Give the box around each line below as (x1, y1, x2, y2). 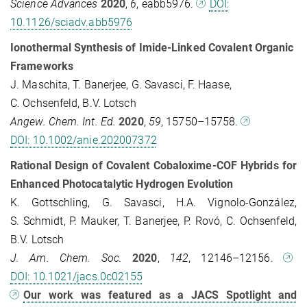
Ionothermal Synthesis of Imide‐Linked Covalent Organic (10, 41, 294, 55)
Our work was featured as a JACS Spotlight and (23, 288, 297, 302)
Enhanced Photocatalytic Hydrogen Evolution (10, 177, 234, 191)
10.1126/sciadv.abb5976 (10, 16, 133, 29)
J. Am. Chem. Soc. (10, 251, 122, 265)
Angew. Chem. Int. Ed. (10, 115, 116, 129)
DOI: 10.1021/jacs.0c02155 (10, 270, 143, 284)
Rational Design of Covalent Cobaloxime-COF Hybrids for (10, 159, 297, 173)
